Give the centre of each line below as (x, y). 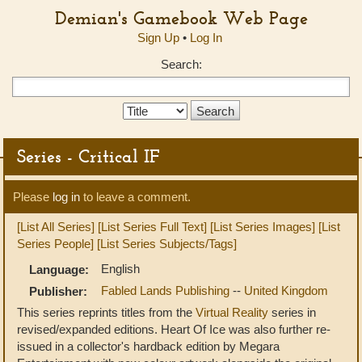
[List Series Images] (263, 227)
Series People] (55, 244)
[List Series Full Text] (152, 227)
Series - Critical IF (88, 156)
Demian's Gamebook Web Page (181, 18)
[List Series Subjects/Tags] (167, 244)
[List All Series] (56, 227)
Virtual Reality (232, 312)
